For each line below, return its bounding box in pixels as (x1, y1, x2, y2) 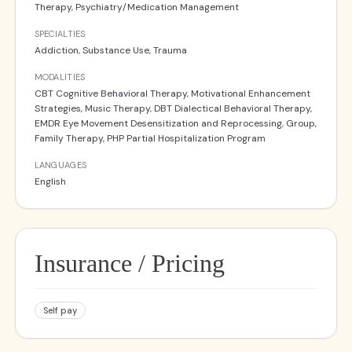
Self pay (42, 305, 77, 316)
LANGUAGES (34, 159, 87, 170)
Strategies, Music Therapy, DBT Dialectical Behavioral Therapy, (34, 102, 312, 115)
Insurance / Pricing (34, 249, 225, 277)
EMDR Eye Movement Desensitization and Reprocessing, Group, (34, 117, 317, 130)
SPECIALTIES (34, 28, 86, 39)
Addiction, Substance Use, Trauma (34, 44, 187, 57)
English (34, 175, 66, 188)
